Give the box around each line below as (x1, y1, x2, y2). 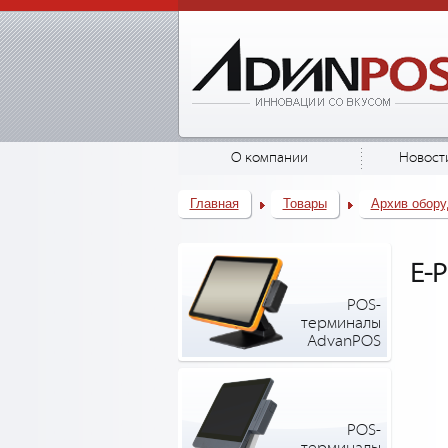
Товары (282, 196, 327, 211)
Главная (189, 196, 239, 211)
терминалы (300, 315, 381, 332)
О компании (230, 150, 308, 166)
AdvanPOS (306, 333, 381, 350)
